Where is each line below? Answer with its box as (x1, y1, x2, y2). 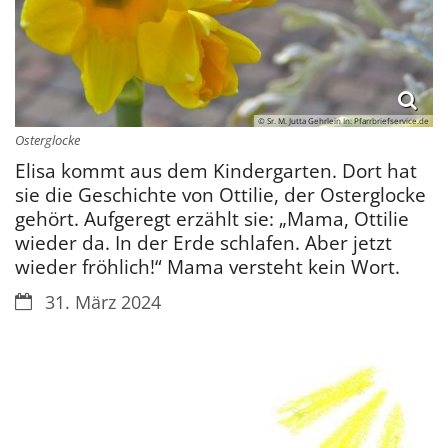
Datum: (14, 289, 76, 314)
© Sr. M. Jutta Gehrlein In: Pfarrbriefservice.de (258, 115, 429, 127)
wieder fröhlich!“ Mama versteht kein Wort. (15, 253, 400, 281)
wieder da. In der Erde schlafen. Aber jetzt (15, 229, 392, 257)
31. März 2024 (45, 290, 161, 315)
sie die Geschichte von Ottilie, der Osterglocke (15, 181, 426, 209)
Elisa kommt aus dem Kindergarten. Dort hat (15, 157, 417, 185)
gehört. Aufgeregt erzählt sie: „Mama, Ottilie (15, 205, 409, 233)
